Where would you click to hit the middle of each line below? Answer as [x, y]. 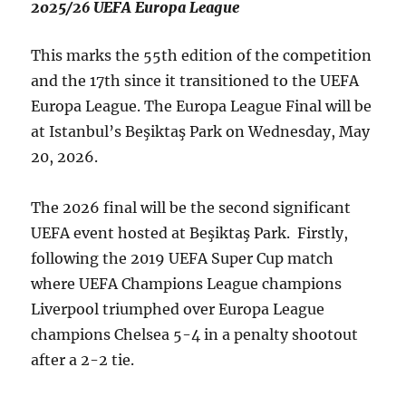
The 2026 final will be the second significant [191, 208]
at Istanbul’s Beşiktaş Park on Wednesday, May [201, 131]
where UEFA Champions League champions [187, 284]
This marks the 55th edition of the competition [202, 55]
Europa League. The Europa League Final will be [202, 106]
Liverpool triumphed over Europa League [178, 309]
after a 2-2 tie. [83, 360]
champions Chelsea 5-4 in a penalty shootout [195, 334]
